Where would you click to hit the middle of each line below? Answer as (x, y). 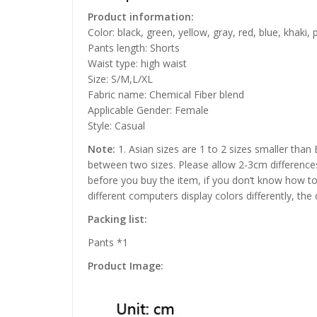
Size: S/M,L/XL (120, 79)
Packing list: (117, 219)
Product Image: (126, 266)
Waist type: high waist (137, 63)
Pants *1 (108, 243)
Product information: (141, 16)
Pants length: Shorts (134, 47)
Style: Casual (116, 125)
